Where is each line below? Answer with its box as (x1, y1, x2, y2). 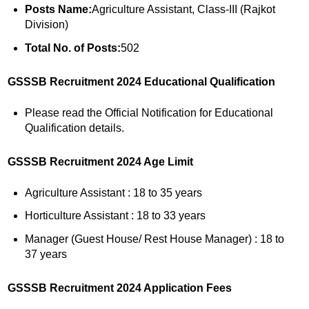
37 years (24, 248, 67, 261)
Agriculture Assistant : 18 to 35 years (24, 186, 202, 199)
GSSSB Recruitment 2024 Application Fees (8, 282, 232, 295)
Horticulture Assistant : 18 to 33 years (24, 210, 206, 222)
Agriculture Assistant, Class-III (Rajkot (91, 3, 275, 15)
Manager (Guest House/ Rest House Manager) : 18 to (24, 233, 284, 246)
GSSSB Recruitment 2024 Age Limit (8, 155, 193, 168)
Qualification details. (24, 121, 124, 134)
